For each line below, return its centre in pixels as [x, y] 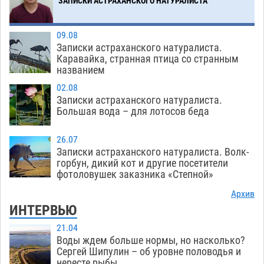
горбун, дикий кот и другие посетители [142, 163]
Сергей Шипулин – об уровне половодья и [149, 252]
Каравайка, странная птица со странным [148, 59]
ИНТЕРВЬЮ [43, 211]
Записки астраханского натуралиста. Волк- [153, 152]
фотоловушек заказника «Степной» [135, 174]
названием [81, 70]
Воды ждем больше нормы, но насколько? [151, 240]
